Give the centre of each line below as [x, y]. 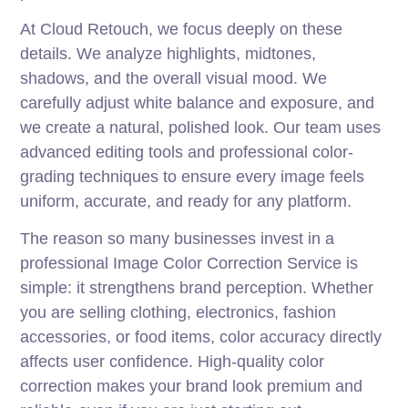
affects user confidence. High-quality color [173, 362]
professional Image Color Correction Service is [189, 264]
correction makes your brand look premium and [192, 387]
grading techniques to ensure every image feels [193, 177]
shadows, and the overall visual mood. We [174, 79]
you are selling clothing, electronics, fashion [178, 313]
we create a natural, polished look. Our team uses [201, 128]
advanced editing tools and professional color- [187, 153]
